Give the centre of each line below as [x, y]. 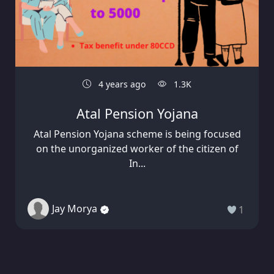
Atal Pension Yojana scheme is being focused [137, 134]
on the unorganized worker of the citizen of [137, 148]
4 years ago [121, 84]
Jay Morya [75, 209]
